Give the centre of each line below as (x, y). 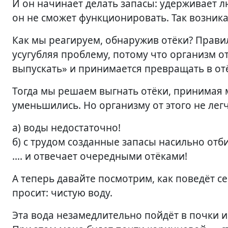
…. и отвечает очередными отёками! (100, 156)
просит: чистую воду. (62, 193)
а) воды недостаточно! (66, 128)
